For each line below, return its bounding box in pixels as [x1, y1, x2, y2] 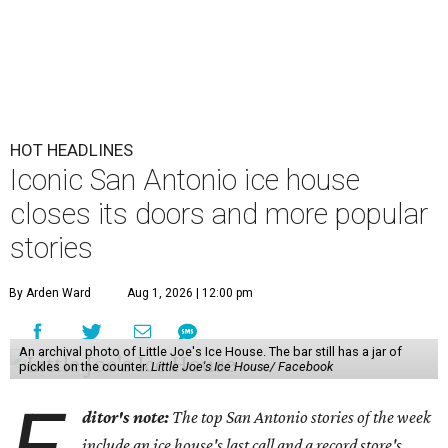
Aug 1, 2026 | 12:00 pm [127, 286, 253, 300]
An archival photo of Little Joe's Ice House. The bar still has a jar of [18, 344, 402, 359]
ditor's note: [82, 407, 170, 427]
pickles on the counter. [18, 359, 151, 374]
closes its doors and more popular [10, 197, 428, 231]
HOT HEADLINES [10, 140, 133, 160]
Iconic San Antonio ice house [10, 163, 360, 197]
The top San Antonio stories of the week [169, 407, 432, 427]
